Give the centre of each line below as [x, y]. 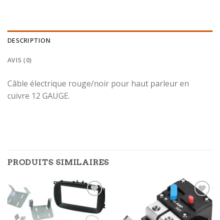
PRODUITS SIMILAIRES [58, 162]
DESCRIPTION [29, 41]
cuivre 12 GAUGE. [39, 96]
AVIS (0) [20, 60]
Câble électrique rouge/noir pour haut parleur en [98, 84]
